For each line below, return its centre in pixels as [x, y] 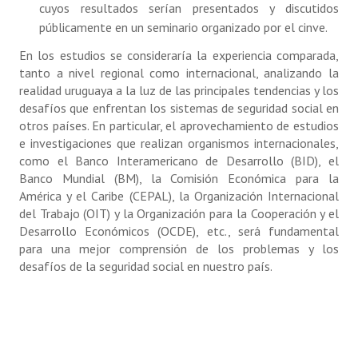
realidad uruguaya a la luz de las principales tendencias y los [179, 90]
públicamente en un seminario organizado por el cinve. [183, 27]
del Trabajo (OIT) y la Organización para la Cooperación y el [179, 213]
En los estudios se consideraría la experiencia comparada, [179, 55]
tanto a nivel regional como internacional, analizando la [179, 73]
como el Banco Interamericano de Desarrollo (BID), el [179, 161]
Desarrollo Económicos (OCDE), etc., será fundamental [179, 231]
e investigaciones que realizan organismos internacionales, [179, 143]
